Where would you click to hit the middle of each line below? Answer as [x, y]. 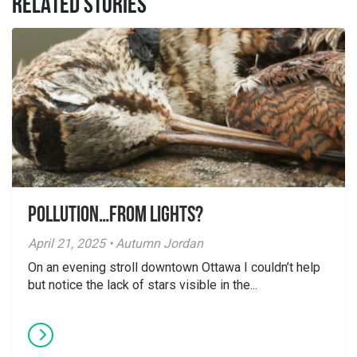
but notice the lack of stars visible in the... [143, 285]
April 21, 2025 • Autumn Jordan [116, 243]
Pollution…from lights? [116, 216]
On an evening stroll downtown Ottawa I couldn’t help [174, 267]
